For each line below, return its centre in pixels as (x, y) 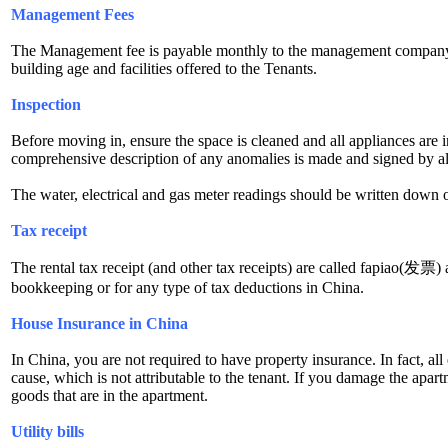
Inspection (46, 104)
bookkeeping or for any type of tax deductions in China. (187, 287)
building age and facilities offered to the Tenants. (164, 68)
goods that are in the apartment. (109, 395)
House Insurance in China (99, 323)
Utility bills (47, 431)
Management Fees (72, 14)
